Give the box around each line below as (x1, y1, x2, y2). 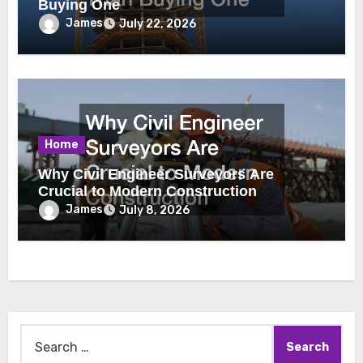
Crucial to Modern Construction (38, 182, 258, 199)
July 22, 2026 (119, 16, 197, 31)
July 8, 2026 (119, 203, 190, 217)
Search (19, 327, 62, 343)
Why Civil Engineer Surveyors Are (38, 165, 275, 182)
